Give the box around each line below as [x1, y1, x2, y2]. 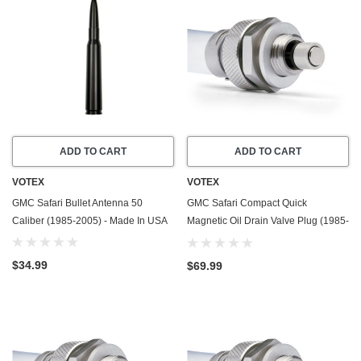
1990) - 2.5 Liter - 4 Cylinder [187, 233, 309, 245]
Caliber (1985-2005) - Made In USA [12, 215, 168, 227]
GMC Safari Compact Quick [187, 197, 307, 210]
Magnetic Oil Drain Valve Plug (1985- [187, 215, 349, 227]
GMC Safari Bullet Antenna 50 [12, 197, 143, 210]
